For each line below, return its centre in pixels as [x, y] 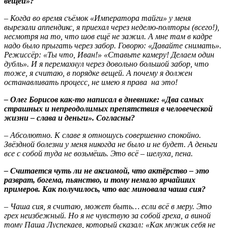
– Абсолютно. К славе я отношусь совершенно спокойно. [103, 135]
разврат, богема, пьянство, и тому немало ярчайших [100, 180]
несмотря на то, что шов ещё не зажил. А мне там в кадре [108, 36]
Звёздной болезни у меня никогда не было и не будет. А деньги [111, 144]
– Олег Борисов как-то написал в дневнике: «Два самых [104, 99]
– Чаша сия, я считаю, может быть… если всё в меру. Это [108, 206]
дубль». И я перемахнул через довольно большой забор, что [106, 64]
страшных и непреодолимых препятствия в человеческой [108, 108]
